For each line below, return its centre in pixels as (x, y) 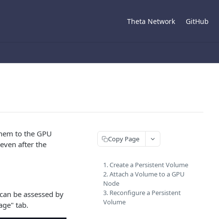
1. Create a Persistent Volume (146, 165)
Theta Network (151, 21)
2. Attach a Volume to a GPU (144, 174)
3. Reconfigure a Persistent (142, 193)
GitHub (197, 21)
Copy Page (124, 139)
